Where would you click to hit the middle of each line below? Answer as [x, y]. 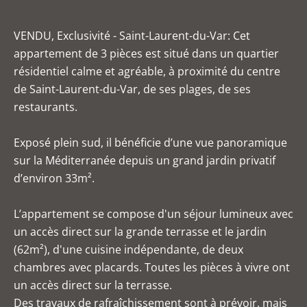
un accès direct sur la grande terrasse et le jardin [140, 232]
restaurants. [46, 107]
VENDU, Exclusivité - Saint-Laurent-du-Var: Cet [132, 36]
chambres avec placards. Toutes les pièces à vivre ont [152, 267]
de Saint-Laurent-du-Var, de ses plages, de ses [132, 89]
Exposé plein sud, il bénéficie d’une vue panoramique [150, 143]
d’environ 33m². [54, 178]
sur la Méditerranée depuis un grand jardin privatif [145, 160]
